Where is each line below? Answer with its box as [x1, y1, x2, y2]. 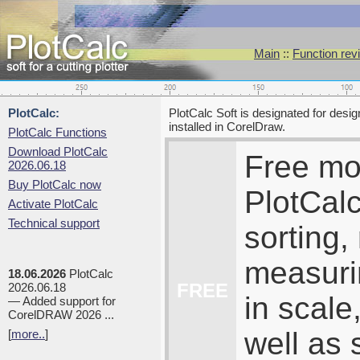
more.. [11, 327, 45, 341]
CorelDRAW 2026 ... [8, 308, 114, 321]
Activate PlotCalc [8, 197, 98, 211]
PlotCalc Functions [8, 125, 107, 139]
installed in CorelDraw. [169, 120, 285, 133]
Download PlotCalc [8, 145, 108, 158]
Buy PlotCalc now [8, 178, 101, 191]
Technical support [8, 216, 100, 230]
